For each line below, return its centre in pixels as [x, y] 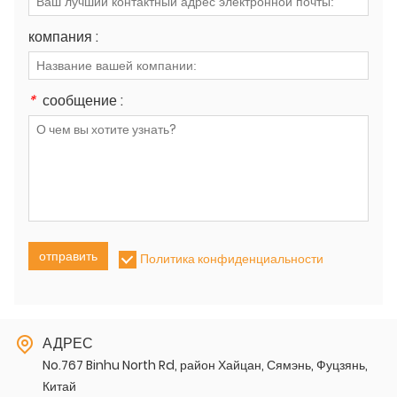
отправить [68, 256]
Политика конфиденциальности [232, 258]
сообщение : [83, 100]
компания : [63, 36]
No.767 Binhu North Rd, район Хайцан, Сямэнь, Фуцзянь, [205, 365]
